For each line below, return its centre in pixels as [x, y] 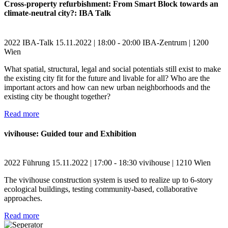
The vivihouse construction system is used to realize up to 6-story [108, 180]
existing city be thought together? [57, 96]
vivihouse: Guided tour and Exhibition [70, 133]
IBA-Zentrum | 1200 [176, 42]
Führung [36, 163]
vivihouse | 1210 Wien [175, 163]
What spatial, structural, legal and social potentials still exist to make [112, 69]
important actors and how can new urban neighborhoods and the [107, 87]
